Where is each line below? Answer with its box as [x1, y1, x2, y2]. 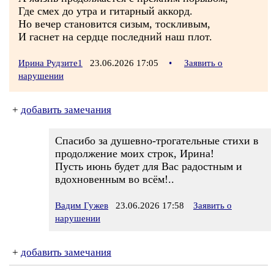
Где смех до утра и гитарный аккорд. [18, 5, 193, 17]
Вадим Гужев [55, 201, 108, 210]
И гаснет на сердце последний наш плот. [18, 31, 212, 43]
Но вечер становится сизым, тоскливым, [18, 18, 210, 30]
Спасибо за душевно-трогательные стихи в [55, 135, 259, 147]
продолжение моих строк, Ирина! [55, 147, 214, 160]
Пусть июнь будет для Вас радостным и [55, 160, 242, 172]
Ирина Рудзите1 [18, 58, 83, 68]
